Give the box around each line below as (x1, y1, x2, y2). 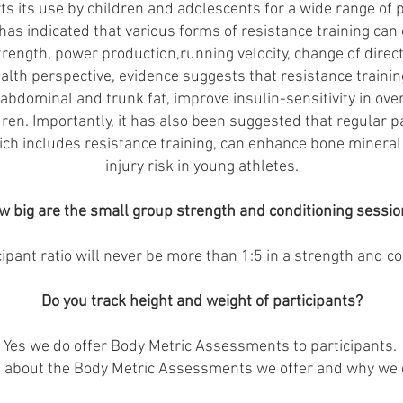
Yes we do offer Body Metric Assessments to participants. (3, 337, 400, 356)
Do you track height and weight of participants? (40, 292, 363, 311)
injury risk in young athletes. (104, 157, 299, 176)
